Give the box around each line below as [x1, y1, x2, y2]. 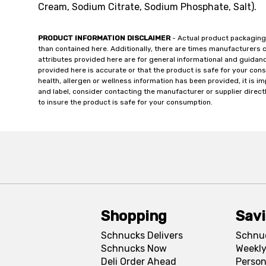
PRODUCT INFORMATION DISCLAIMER [38, 34, 170, 42]
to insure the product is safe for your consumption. [38, 98, 213, 106]
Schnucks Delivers [100, 230, 183, 241]
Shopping [100, 208, 167, 224]
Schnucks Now [100, 243, 167, 254]
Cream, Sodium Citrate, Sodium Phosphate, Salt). [38, 1, 256, 12]
